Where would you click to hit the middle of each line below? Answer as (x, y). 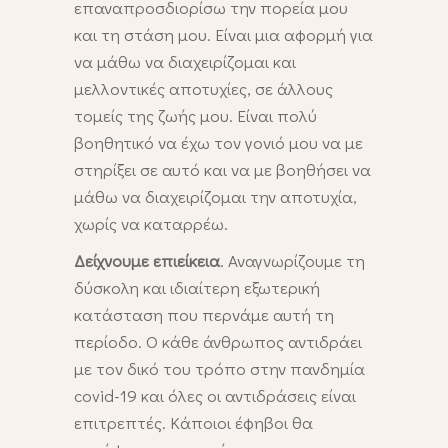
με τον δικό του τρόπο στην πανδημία (219, 369)
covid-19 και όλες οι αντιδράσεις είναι (215, 396)
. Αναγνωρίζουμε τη (292, 261)
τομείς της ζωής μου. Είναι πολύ (195, 116)
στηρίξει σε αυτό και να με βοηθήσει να (222, 170)
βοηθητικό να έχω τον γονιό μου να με (218, 143)
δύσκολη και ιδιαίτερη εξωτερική (197, 288)
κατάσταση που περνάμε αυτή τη (204, 315)
